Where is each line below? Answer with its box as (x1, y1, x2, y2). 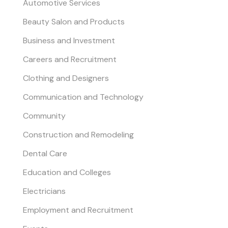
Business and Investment (22, 35, 115, 46)
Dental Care (22, 148, 67, 159)
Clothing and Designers (22, 72, 109, 83)
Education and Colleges (22, 166, 111, 178)
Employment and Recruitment (22, 204, 133, 215)
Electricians (22, 185, 66, 196)
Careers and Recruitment (22, 53, 117, 65)
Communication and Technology (22, 91, 144, 102)
